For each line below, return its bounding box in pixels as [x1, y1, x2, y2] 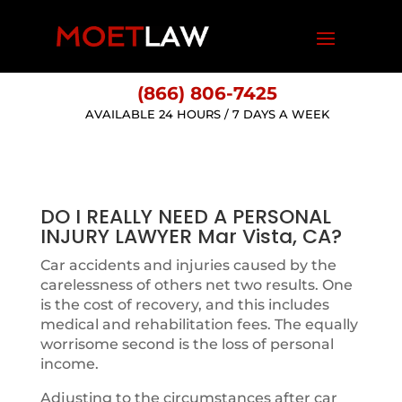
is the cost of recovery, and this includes [39, 296, 329, 313]
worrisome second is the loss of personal [39, 336, 334, 353]
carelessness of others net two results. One [39, 276, 353, 293]
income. [39, 355, 99, 372]
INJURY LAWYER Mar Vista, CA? [39, 223, 342, 250]
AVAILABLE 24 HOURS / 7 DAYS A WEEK [85, 107, 330, 121]
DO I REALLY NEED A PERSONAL [39, 203, 331, 231]
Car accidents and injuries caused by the [39, 257, 336, 274]
